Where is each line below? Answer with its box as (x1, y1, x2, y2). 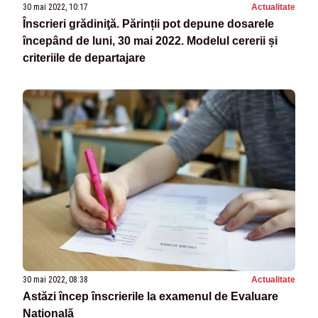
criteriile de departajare (23, 51, 146, 64)
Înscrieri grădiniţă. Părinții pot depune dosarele (23, 17, 274, 30)
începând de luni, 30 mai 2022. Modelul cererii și (23, 34, 278, 47)
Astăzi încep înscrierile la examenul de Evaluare (23, 290, 278, 302)
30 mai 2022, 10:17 (23, 1, 88, 12)
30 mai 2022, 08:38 (23, 274, 88, 285)
